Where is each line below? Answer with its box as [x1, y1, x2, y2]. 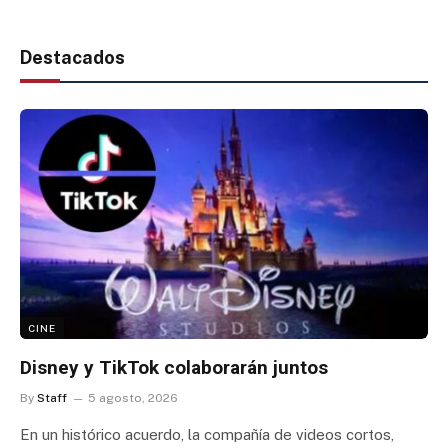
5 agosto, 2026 [88, 390, 178, 405]
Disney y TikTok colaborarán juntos [20, 355, 328, 379]
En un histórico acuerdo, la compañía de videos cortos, [20, 425, 394, 443]
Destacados [20, 47, 125, 69]
